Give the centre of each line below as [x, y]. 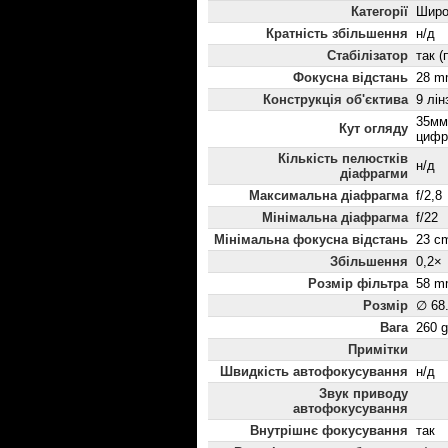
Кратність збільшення [337, 34]
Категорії [379, 12]
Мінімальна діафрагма [335, 218]
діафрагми [374, 174]
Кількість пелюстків [343, 159]
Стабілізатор [367, 56]
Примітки [378, 350]
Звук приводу [363, 394]
